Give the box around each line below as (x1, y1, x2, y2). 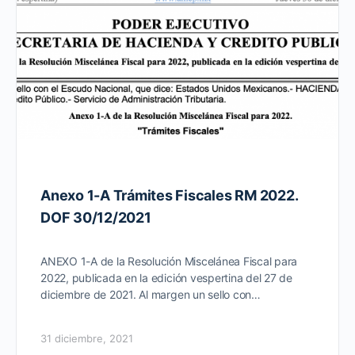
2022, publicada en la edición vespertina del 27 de (40, 270, 292, 284)
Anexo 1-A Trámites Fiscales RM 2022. (40, 186, 298, 204)
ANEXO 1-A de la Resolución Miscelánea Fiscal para (40, 254, 298, 268)
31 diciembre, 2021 (40, 331, 133, 345)
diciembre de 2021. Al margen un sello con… (40, 287, 261, 301)
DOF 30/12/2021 (40, 208, 151, 226)
